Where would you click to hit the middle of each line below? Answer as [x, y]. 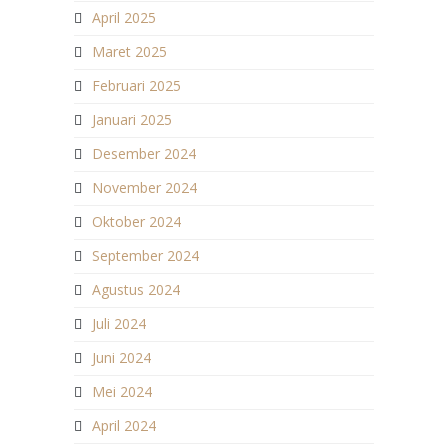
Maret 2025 [129, 51]
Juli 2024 [119, 323]
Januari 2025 [132, 119]
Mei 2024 [122, 391]
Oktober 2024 [136, 221]
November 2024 [144, 187]
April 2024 [124, 425]
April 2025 [124, 17]
